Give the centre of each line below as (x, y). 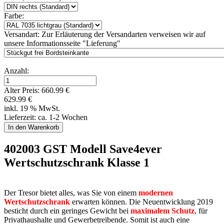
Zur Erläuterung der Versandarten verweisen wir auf (123, 34)
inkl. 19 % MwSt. (32, 108)
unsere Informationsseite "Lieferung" (62, 43)
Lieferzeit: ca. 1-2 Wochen (46, 117)
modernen (156, 192)
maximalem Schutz (162, 210)
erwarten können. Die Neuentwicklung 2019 (141, 201)
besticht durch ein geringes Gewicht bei (67, 210)
